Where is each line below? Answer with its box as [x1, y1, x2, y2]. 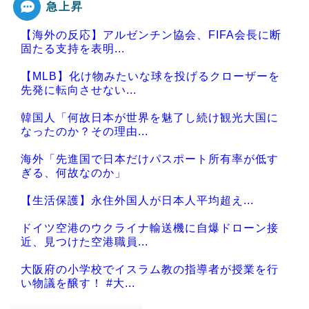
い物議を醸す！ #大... [21, 277, 135, 289]
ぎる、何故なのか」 [21, 166, 126, 179]
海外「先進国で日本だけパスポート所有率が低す [21, 152, 279, 165]
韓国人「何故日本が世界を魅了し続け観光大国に [21, 111, 279, 123]
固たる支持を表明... [21, 42, 125, 54]
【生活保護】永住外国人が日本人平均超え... [21, 194, 254, 206]
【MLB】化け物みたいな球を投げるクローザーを [21, 70, 280, 82]
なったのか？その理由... [21, 125, 148, 137]
